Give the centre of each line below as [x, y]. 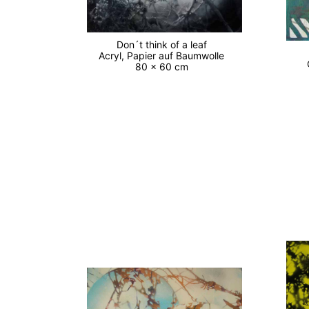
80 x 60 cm [164, 67]
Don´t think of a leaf [164, 45]
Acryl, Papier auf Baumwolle [165, 56]
